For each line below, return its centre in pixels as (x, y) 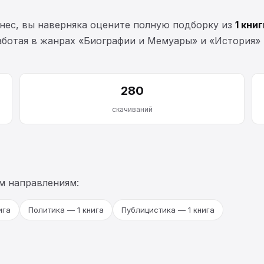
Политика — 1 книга (66, 209)
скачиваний (132, 109)
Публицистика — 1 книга (168, 209)
